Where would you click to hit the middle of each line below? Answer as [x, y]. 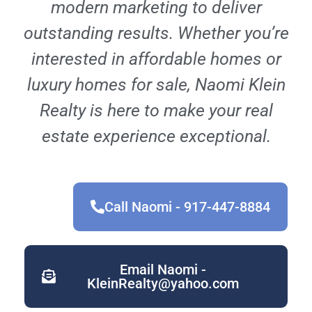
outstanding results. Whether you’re [156, 33]
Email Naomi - [163, 270]
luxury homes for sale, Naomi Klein [156, 85]
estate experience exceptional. [156, 136]
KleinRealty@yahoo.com [163, 283]
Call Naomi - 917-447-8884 [187, 207]
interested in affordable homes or [156, 59]
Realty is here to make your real [156, 110]
